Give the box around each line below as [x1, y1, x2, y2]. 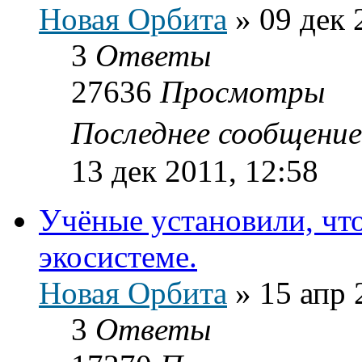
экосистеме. [39, 238, 197, 274]
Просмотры [160, 74, 325, 109]
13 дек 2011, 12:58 [71, 153, 318, 188]
